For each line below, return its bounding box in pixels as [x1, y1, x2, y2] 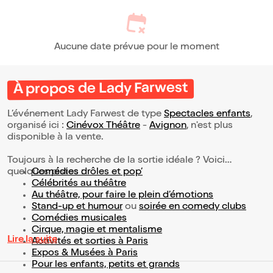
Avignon [149, 121, 186, 132]
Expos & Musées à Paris [32, 249, 138, 259]
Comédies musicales [32, 214, 127, 224]
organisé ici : [7, 121, 66, 132]
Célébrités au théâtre [32, 179, 126, 190]
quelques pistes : [7, 168, 83, 178]
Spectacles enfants [164, 110, 250, 120]
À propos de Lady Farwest [13, 82, 188, 98]
